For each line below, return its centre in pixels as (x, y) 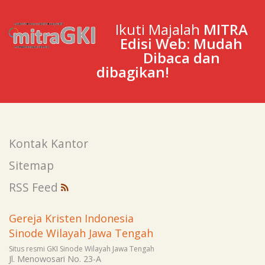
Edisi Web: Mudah (181, 44)
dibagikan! (132, 72)
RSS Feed (35, 188)
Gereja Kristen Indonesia (71, 218)
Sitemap (31, 166)
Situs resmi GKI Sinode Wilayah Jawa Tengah (82, 248)
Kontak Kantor (49, 144)
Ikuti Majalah (159, 30)
